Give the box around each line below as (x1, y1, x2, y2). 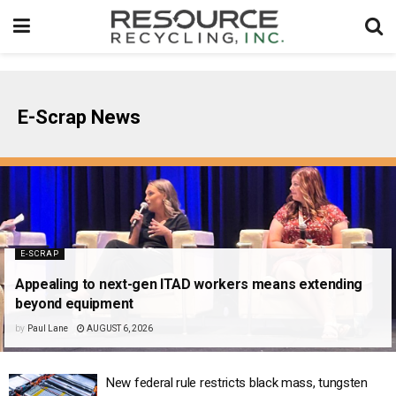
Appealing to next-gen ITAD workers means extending (15, 276, 362, 293)
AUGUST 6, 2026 (84, 324, 153, 334)
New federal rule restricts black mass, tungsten (106, 375, 368, 392)
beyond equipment (15, 295, 133, 313)
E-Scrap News (18, 106, 141, 129)
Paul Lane (27, 324, 68, 334)
